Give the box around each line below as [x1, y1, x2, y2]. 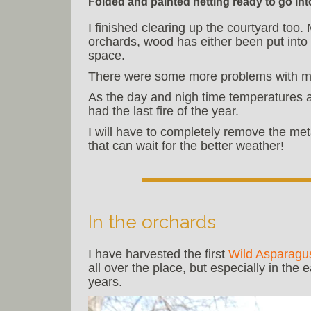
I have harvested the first [88, 246, 228, 261]
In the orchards [88, 212, 216, 233]
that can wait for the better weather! [88, 139, 284, 153]
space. [88, 49, 125, 63]
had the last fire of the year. [88, 104, 239, 119]
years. [88, 274, 122, 289]
